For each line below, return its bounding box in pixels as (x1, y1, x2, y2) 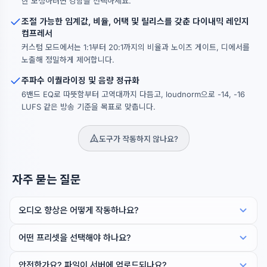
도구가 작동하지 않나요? (98, 133, 178, 144)
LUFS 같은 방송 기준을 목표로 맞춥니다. (21, 102, 156, 111)
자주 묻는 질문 (12, 172, 81, 187)
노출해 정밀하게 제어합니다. (21, 55, 114, 64)
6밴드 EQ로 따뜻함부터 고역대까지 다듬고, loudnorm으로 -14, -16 (21, 89, 245, 99)
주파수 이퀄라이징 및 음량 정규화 (21, 75, 139, 85)
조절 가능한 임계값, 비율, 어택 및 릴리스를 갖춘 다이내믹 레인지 (21, 16, 249, 26)
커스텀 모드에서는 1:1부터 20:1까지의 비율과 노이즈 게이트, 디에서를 (21, 42, 250, 52)
